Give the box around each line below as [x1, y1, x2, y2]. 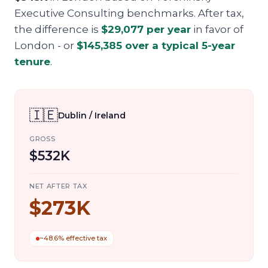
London [14, 39, 55, 51]
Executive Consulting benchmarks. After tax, [14, 7, 244, 19]
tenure [14, 56, 50, 68]
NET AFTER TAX [29, 182, 87, 190]
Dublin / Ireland [58, 110, 126, 121]
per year [144, 23, 191, 35]
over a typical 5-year [122, 39, 235, 51]
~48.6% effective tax [39, 234, 107, 242]
